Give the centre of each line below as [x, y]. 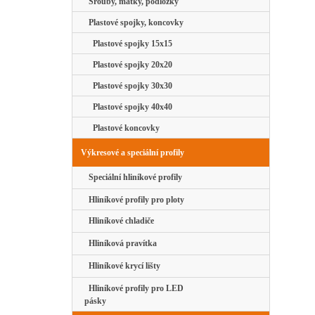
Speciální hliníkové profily [133, 178]
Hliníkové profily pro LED [134, 289]
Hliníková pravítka [121, 244]
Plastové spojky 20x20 [128, 65]
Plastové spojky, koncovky [134, 23]
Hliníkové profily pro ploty [134, 200]
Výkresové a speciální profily [133, 153]
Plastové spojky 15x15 [128, 44]
